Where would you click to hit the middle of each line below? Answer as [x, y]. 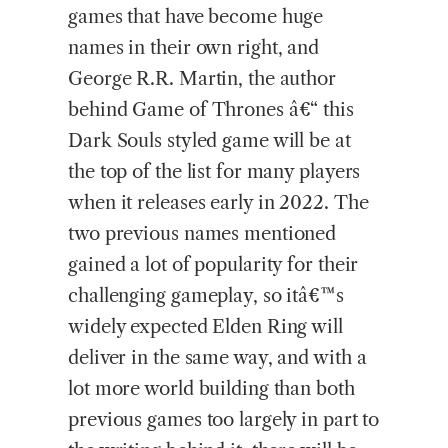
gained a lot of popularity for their [213, 264]
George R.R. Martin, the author [202, 78]
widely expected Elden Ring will [205, 326]
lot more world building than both [211, 388]
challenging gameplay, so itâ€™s [206, 295]
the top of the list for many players [214, 171]
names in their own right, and [194, 47]
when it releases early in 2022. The [218, 202]
